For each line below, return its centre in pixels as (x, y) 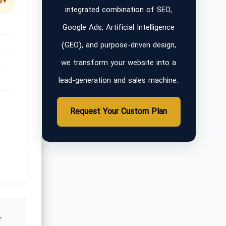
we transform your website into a (119, 63)
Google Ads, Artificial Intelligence (119, 28)
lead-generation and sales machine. (119, 81)
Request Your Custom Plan (119, 112)
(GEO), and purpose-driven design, (119, 45)
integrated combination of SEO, (119, 10)
